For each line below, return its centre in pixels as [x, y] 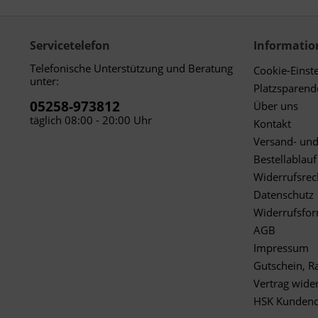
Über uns [276, 106]
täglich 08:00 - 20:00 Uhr [91, 120]
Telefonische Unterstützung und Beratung [131, 68]
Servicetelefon [70, 45]
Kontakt [272, 124]
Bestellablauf [285, 159]
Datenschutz [284, 194]
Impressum [281, 248]
